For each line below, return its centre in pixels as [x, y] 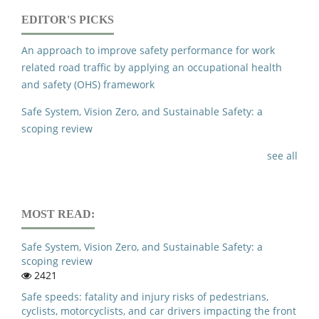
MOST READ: [58, 214]
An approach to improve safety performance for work [148, 51]
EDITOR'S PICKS [68, 20]
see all [282, 156]
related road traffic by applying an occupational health [152, 68]
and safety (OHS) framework [88, 85]
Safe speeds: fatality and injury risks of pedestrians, [145, 297]
